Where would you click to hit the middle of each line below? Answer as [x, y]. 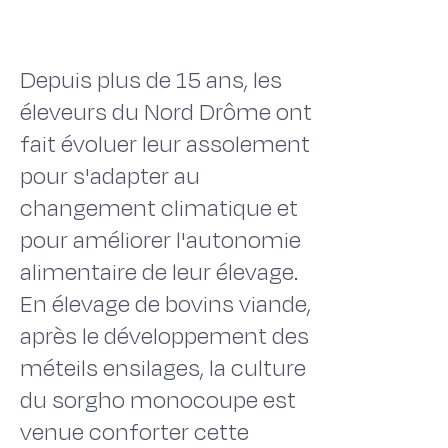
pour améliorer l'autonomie [160, 240]
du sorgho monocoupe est [158, 400]
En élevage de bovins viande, [165, 304]
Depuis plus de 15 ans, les [151, 80]
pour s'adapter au [110, 176]
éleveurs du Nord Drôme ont [166, 112]
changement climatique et [159, 208]
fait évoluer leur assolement [165, 144]
